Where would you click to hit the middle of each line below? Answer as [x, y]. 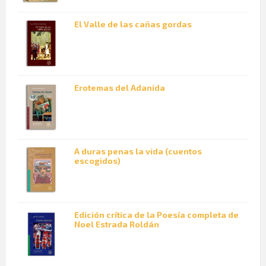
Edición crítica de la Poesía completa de [156, 215]
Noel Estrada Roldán [117, 224]
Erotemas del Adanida [120, 88]
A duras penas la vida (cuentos [138, 151]
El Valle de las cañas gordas [133, 24]
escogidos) [97, 161]
